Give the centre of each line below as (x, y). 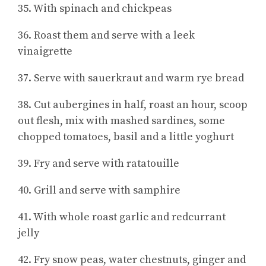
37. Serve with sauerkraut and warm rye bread (131, 78)
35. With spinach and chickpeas (95, 8)
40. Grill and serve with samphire (99, 190)
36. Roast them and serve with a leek (106, 35)
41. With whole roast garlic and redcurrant (122, 217)
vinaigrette (45, 51)
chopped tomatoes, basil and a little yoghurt (126, 137)
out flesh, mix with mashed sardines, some (121, 121)
